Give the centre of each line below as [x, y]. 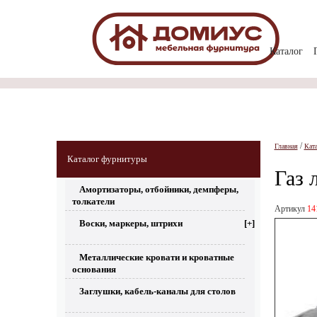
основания [94, 269]
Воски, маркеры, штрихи [131, 223]
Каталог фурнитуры [107, 159]
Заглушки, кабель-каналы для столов [157, 291]
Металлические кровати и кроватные [156, 257]
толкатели [93, 201]
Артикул [290, 209]
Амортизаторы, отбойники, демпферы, [158, 189]
